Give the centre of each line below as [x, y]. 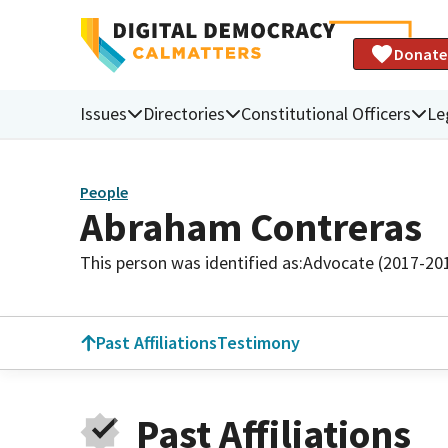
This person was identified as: [191, 262]
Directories [184, 113]
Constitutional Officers [326, 113]
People [104, 192]
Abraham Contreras [251, 226]
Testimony [258, 342]
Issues [103, 113]
